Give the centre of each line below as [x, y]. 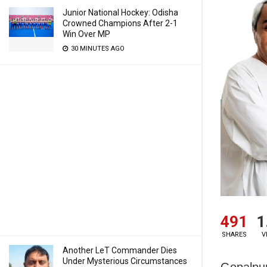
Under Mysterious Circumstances [125, 261]
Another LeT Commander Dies [120, 250]
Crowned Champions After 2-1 [120, 23]
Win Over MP [86, 34]
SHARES [234, 234]
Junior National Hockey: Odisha [120, 13]
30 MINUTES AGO [97, 49]
